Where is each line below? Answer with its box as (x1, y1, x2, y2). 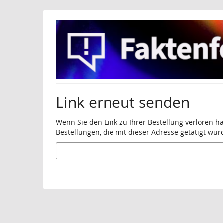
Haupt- (7, 14, 30, 24)
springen (7, 34, 37, 44)
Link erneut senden (56, 91, 190, 112)
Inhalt (7, 24, 26, 34)
